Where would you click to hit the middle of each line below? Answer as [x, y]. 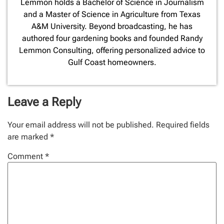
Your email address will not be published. [81, 125]
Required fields [183, 125]
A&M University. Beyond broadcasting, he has [112, 26]
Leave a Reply [44, 102]
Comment [26, 156]
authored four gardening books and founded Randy [112, 38]
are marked [29, 137]
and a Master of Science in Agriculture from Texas [112, 14]
